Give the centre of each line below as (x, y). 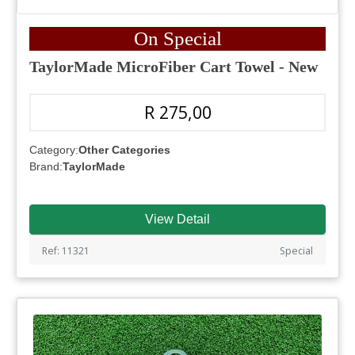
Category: (54, 150)
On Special (177, 39)
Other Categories (124, 150)
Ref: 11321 (66, 251)
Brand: (46, 167)
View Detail (177, 219)
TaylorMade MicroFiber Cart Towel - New (174, 67)
